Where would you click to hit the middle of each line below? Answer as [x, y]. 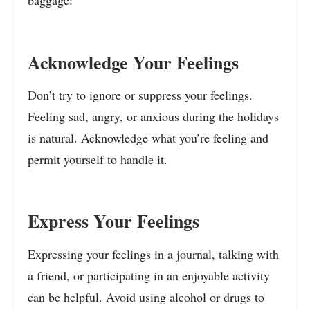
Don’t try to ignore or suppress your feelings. [140, 95]
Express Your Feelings [113, 221]
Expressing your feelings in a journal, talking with [153, 254]
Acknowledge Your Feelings [133, 62]
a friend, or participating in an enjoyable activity [149, 275]
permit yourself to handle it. [98, 159]
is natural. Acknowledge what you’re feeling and [148, 138]
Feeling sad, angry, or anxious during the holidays [153, 117]
